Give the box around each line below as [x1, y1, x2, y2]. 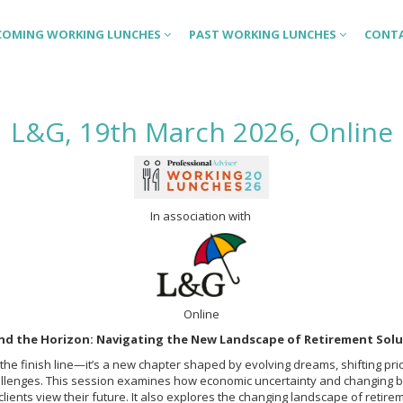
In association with [149, 208, 254, 225]
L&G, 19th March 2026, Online [10, 113, 393, 150]
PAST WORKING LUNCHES [189, 26, 339, 42]
